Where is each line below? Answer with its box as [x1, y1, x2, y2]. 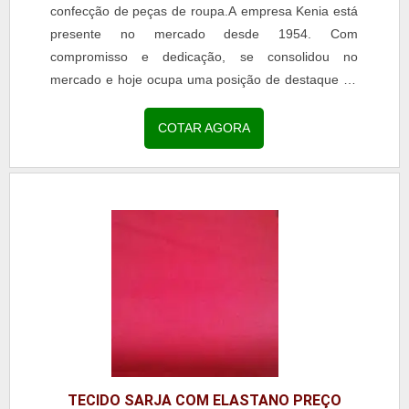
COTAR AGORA [158, 120, 251, 135]
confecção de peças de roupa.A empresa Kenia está [50, 3, 358, 18]
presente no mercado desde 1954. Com [50, 26, 358, 41]
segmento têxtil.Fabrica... [50, 94, 196, 110]
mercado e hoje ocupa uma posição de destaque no [50, 71, 358, 87]
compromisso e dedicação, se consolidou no [50, 48, 358, 64]
